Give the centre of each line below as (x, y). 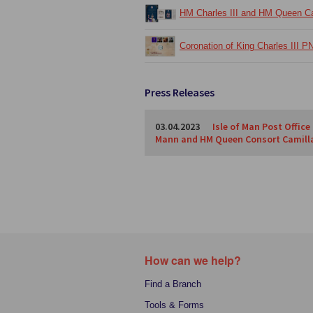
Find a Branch (173, 284)
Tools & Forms (174, 305)
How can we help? (193, 260)
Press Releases (180, 92)
